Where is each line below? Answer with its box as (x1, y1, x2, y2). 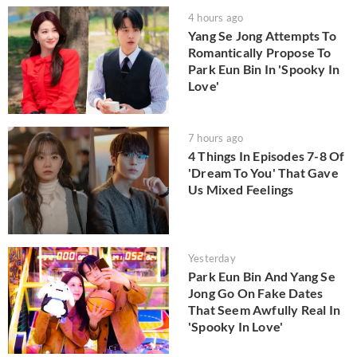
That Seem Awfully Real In (188, 301, 340, 317)
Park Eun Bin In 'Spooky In (188, 61, 340, 77)
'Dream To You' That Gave (188, 164, 339, 180)
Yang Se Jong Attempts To (188, 28, 336, 44)
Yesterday (188, 251, 236, 265)
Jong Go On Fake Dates (188, 284, 324, 300)
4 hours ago (188, 11, 244, 25)
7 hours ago (188, 131, 244, 144)
